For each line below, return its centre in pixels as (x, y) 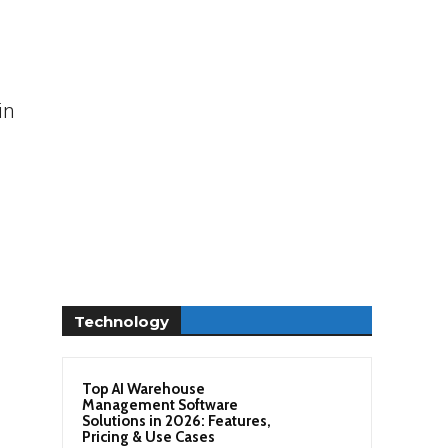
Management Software (160, 404)
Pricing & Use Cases (148, 436)
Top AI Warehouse (143, 388)
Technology (121, 321)
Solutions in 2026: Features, (176, 420)
